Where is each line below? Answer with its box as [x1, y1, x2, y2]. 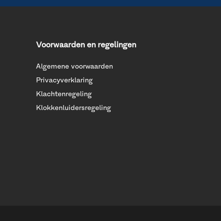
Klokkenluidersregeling [36, 104, 111, 112]
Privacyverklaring [36, 76, 93, 85]
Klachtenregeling [36, 90, 92, 99]
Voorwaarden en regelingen [36, 40, 137, 50]
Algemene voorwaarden [36, 62, 113, 71]
